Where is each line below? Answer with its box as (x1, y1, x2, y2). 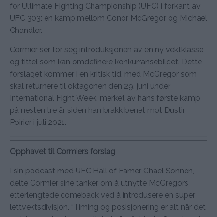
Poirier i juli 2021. (10, 117, 66, 127)
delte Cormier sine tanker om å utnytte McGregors (10, 178, 188, 187)
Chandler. (10, 25, 42, 35)
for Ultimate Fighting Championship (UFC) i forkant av (10, 1, 201, 11)
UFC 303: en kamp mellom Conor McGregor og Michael (10, 13, 207, 23)
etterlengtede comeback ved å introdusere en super (10, 190, 195, 200)
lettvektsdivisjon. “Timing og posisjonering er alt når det (10, 202, 206, 212)
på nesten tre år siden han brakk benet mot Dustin (10, 105, 187, 115)
